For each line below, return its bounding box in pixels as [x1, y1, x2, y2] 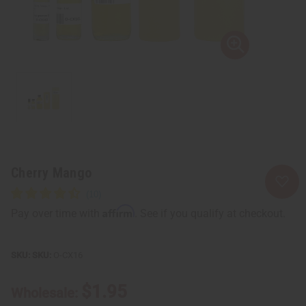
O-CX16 [51, 249, 83, 260]
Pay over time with [11, 206, 102, 220]
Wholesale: [11, 284, 81, 301]
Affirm [102, 204, 135, 218]
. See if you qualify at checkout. [135, 206, 286, 220]
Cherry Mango [11, 164, 92, 181]
